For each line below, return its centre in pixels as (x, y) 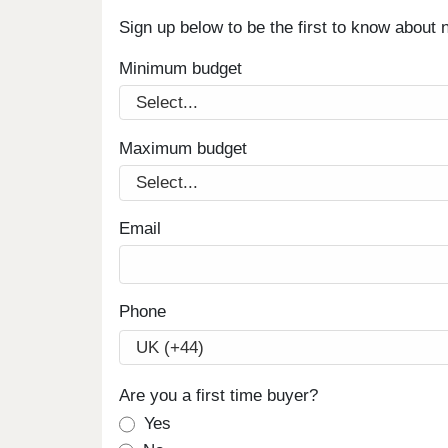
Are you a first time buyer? (218, 395)
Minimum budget (180, 68)
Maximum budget (182, 148)
